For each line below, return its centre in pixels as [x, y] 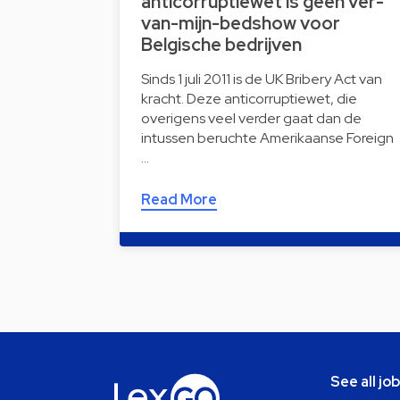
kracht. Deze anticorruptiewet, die [249, 98]
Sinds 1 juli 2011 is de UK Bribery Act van [262, 79]
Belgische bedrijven [221, 44]
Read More [179, 199]
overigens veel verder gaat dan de [251, 118]
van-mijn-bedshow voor [241, 23]
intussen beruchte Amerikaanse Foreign [267, 137]
